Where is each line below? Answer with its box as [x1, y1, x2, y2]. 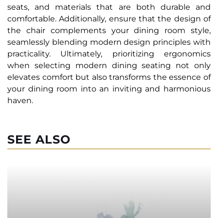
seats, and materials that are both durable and [7, 2, 211, 12]
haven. [7, 96, 33, 106]
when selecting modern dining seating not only [7, 61, 211, 71]
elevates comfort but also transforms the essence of [7, 73, 211, 82]
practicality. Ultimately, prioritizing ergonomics [7, 49, 211, 59]
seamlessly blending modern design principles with [7, 37, 211, 47]
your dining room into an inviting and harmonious [7, 84, 211, 94]
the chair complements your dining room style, [7, 26, 211, 36]
